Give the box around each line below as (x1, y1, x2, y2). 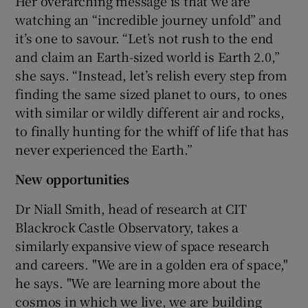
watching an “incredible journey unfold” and (15, 10, 281, 28)
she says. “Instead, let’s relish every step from (15, 65, 287, 84)
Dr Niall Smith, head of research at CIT (15, 199, 247, 217)
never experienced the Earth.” (15, 140, 192, 158)
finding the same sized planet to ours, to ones (15, 84, 288, 102)
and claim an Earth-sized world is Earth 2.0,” (15, 47, 280, 65)
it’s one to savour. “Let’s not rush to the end (15, 28, 274, 47)
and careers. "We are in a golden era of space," (15, 254, 289, 273)
